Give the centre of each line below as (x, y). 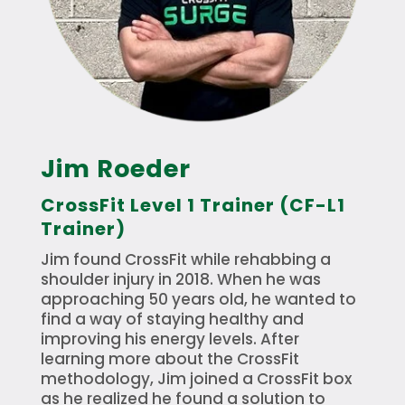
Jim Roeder (115, 168)
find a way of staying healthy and (172, 319)
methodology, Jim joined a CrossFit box (196, 378)
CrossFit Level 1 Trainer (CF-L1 (193, 205)
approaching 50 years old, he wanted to (198, 299)
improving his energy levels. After (170, 339)
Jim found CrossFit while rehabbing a (185, 259)
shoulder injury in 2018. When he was (180, 279)
